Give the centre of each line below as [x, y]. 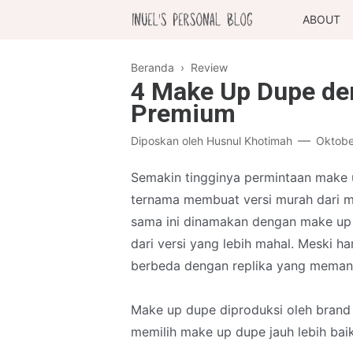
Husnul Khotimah [249, 141]
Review [209, 67]
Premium [183, 113]
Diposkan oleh [169, 141]
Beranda [152, 67]
